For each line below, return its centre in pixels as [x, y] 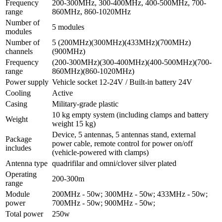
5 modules [68, 27]
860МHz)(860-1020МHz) [93, 71]
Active [62, 93]
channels [19, 52]
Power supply [27, 82]
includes [18, 148]
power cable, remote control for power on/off [122, 144]
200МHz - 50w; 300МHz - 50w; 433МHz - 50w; [130, 194]
